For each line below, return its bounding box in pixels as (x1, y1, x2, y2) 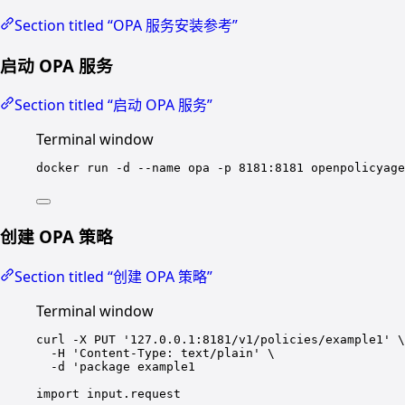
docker (36, 161, 80, 175)
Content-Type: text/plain (80, 345, 253, 360)
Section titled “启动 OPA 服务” (14, 95, 212, 116)
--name (137, 161, 181, 175)
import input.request (36, 386, 181, 400)
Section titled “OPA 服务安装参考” (14, 15, 238, 35)
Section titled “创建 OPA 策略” (14, 266, 212, 287)
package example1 (80, 359, 195, 373)
